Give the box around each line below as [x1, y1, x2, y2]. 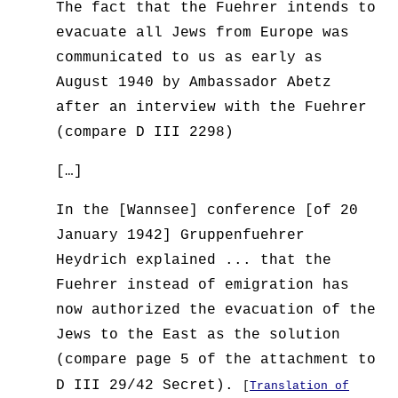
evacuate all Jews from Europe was [56, 25, 350, 42]
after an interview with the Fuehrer [56, 99, 368, 116]
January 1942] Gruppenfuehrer [56, 227, 306, 244]
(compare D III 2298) [56, 124, 235, 141]
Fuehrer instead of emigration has [56, 277, 350, 294]
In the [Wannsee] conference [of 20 [56, 203, 359, 219]
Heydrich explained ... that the [56, 252, 332, 269]
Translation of [250, 379, 350, 394]
